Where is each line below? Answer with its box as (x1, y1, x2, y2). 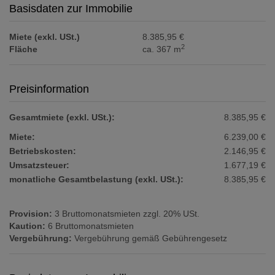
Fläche (9, 44, 37, 55)
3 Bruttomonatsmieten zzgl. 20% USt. (55, 209, 199, 219)
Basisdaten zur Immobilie (9, 2, 133, 15)
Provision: (9, 209, 52, 219)
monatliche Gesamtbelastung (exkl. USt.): (9, 174, 184, 185)
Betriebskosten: (9, 146, 76, 157)
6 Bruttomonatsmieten (48, 221, 134, 231)
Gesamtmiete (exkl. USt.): (9, 112, 115, 123)
